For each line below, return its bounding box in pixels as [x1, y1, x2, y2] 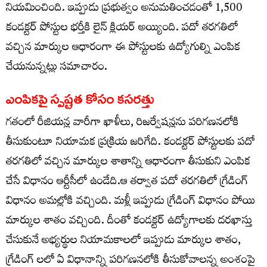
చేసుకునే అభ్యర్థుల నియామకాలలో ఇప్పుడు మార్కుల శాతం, [6, 229, 241, 253]
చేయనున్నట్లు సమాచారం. [6, 56, 107, 80]
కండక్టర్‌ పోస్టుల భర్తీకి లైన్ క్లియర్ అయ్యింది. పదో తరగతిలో [6, 17, 238, 41]
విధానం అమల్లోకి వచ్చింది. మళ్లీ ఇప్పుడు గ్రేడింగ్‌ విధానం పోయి [6, 190, 255, 214]
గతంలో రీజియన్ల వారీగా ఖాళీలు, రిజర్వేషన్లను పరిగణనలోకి [6, 111, 239, 135]
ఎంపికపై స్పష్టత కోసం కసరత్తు [6, 90, 155, 107]
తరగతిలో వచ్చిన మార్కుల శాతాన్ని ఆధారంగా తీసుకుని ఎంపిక [6, 151, 250, 175]
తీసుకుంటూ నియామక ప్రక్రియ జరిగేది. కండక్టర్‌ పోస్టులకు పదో [6, 131, 255, 155]
